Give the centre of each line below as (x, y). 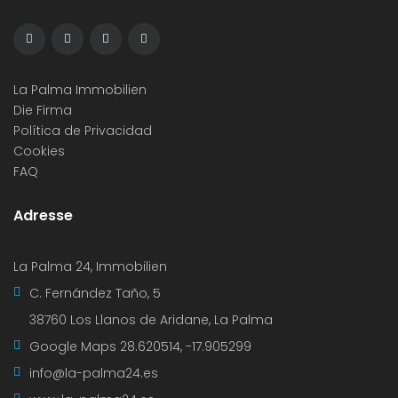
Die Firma (43, 110)
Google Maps (75, 346)
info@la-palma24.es (94, 373)
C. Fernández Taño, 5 (95, 293)
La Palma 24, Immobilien (90, 267)
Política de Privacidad (83, 131)
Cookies (39, 151)
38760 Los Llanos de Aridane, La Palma (151, 320)
